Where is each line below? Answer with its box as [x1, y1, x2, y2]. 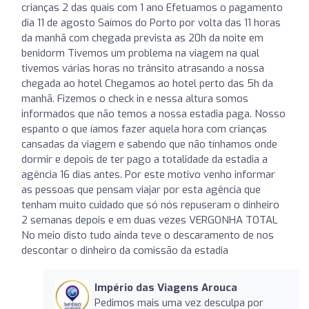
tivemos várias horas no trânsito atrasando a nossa [21, 61, 264, 75]
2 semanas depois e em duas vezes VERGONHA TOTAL [21, 212, 278, 227]
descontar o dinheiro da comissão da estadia [21, 243, 228, 257]
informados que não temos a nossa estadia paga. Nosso [21, 106, 286, 121]
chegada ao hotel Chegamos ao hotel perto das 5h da [21, 76, 273, 90]
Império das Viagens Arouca [94, 280, 237, 295]
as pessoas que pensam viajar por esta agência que [21, 182, 261, 197]
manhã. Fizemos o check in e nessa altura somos [21, 91, 248, 106]
